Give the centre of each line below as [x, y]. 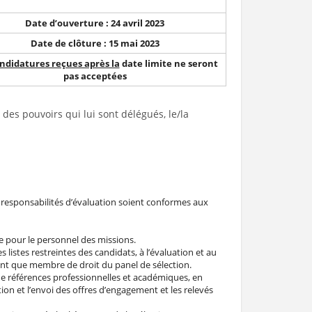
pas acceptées [95, 76]
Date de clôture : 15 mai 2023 [95, 43]
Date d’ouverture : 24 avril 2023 [95, 23]
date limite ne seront [169, 63]
